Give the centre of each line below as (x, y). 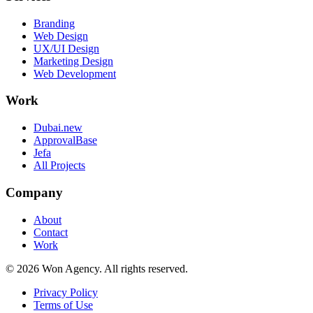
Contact (51, 232)
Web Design (61, 36)
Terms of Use (63, 305)
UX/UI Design (66, 48)
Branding (54, 23)
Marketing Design (73, 61)
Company (34, 192)
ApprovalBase (65, 140)
